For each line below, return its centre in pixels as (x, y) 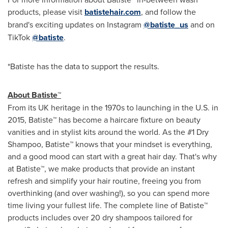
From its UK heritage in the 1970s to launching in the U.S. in (113, 107)
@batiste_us (166, 24)
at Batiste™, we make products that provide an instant (101, 168)
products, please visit (46, 11)
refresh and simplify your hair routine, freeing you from (104, 180)
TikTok (20, 37)
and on (202, 24)
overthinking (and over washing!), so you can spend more (109, 193)
